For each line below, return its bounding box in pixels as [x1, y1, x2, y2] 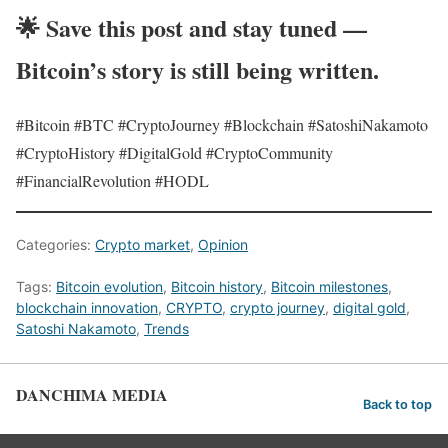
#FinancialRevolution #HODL [16, 169, 209, 191]
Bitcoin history [171, 277, 263, 295]
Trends [144, 319, 189, 337]
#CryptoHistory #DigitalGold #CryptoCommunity [16, 141, 333, 163]
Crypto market [95, 235, 190, 253]
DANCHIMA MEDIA [16, 382, 168, 406]
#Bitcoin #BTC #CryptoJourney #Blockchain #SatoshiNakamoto [16, 113, 428, 135]
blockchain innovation [16, 298, 158, 316]
